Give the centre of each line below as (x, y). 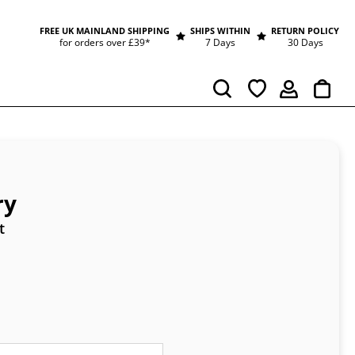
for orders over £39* (105, 42)
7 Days (220, 42)
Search (231, 97)
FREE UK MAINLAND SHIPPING (105, 31)
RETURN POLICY (305, 31)
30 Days (305, 42)
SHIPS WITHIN (220, 31)
